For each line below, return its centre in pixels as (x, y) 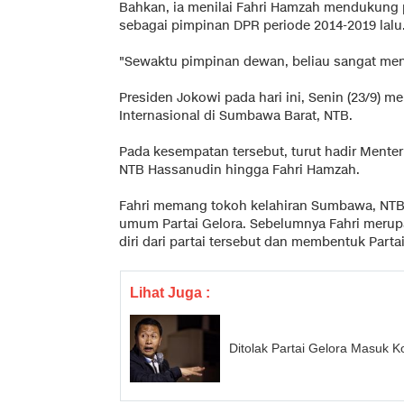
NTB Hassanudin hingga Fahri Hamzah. (239, 170)
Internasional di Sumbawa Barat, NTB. (236, 115)
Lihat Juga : (170, 292)
